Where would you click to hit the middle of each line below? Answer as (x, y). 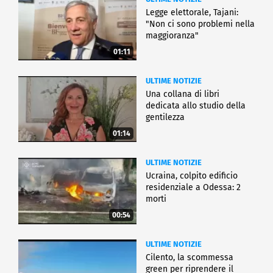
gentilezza (165, 117)
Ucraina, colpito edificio (192, 175)
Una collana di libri (183, 94)
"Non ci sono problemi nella (200, 24)
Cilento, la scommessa (190, 257)
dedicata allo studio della (196, 105)
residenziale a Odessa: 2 (193, 187)
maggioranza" (172, 35)
